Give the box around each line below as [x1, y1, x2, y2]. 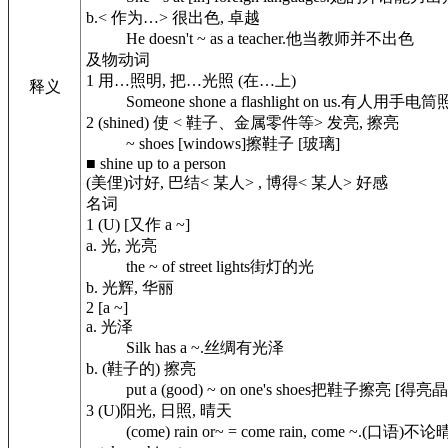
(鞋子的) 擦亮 [98, 360, 196, 377]
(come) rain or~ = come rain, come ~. [126, 423, 362, 440]
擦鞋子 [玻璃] [246, 135, 340, 152]
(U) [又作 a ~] [94, 216, 190, 233]
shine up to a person [96, 155, 226, 172]
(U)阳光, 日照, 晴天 [94, 402, 232, 419]
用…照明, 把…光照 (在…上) [94, 72, 296, 89]
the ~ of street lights [126, 258, 250, 275]
